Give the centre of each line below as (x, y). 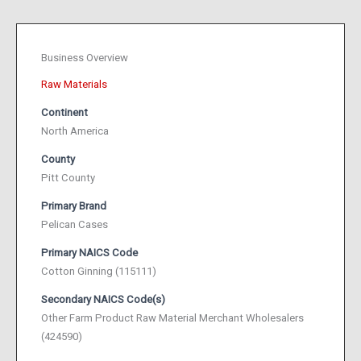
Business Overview (85, 58)
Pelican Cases (75, 225)
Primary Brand (74, 206)
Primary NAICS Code (89, 253)
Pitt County (68, 178)
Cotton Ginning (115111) (99, 272)
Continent (64, 113)
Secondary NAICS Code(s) (103, 300)
